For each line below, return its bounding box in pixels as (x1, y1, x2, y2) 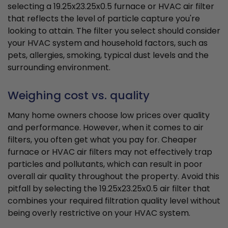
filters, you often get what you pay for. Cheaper (8, 134, 197, 146)
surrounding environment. (8, 62, 110, 74)
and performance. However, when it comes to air (8, 122, 204, 134)
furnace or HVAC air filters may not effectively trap (8, 146, 212, 158)
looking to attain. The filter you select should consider (8, 25, 220, 37)
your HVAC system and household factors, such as (8, 37, 208, 49)
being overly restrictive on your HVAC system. (8, 207, 190, 219)
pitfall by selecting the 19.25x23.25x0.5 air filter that (8, 183, 210, 195)
